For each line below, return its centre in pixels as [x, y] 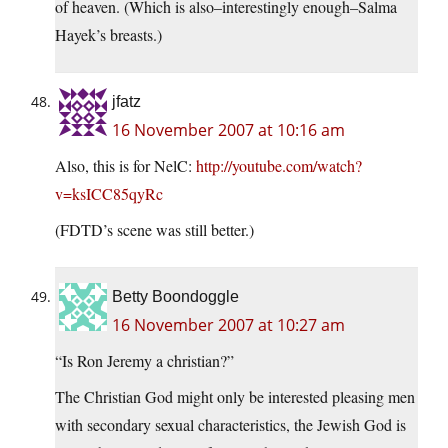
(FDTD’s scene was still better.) [154, 230]
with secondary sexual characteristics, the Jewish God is [230, 425]
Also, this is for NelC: [125, 166]
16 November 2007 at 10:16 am [228, 130]
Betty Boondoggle [175, 297]
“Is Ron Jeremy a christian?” [144, 361]
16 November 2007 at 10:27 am [228, 325]
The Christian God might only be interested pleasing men [235, 397]
